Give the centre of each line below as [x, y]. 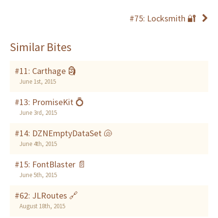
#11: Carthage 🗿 [45, 71]
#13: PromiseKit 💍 [49, 102]
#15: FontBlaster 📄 [50, 164]
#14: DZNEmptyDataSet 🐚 [64, 133]
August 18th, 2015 [42, 206]
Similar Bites [41, 47]
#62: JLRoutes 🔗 [46, 196]
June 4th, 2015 [38, 144]
